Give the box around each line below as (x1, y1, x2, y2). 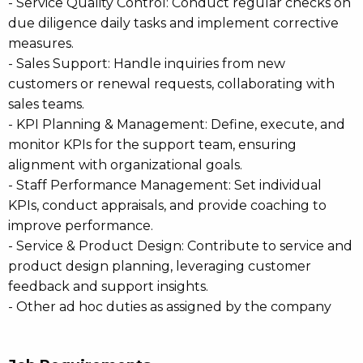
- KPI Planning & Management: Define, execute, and (8, 117, 345, 132)
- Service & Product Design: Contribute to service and (8, 238, 352, 254)
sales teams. (8, 96, 84, 112)
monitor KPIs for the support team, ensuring (8, 137, 297, 152)
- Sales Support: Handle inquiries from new (8, 56, 285, 71)
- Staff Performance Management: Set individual (8, 177, 322, 193)
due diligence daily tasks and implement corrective (8, 15, 339, 31)
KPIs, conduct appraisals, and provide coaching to (8, 198, 327, 213)
